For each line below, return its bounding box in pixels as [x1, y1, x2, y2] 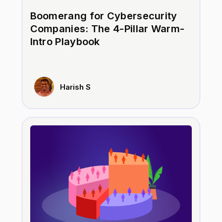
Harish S [59, 82, 91, 92]
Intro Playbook [30, 36, 100, 48]
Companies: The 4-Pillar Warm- [30, 23, 185, 35]
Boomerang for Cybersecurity [30, 10, 177, 22]
